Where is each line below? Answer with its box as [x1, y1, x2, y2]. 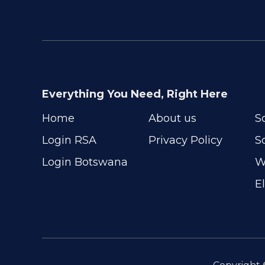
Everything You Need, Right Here [42, 88, 228, 101]
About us [148, 112, 196, 125]
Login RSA [42, 134, 96, 147]
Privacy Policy [148, 134, 222, 147]
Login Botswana [42, 156, 128, 169]
